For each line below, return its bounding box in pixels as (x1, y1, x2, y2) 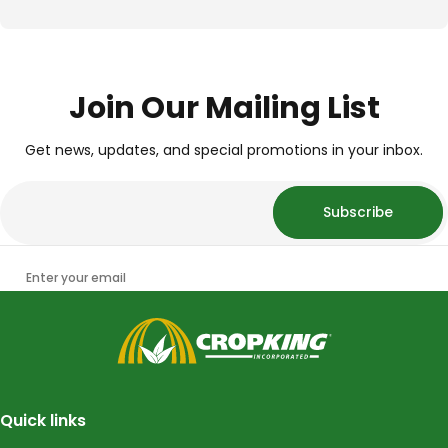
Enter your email (26, 268, 126, 286)
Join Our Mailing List (68, 86, 380, 129)
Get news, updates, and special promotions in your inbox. (25, 139, 423, 160)
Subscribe (323, 202, 393, 222)
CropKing (115, 316, 179, 337)
